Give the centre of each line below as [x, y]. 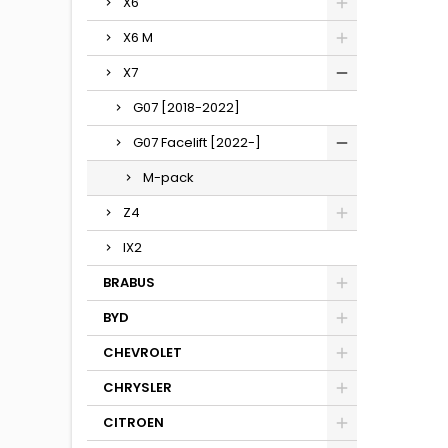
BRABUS [129, 282]
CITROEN [133, 422]
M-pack [168, 177]
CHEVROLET [142, 352]
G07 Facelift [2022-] [197, 142]
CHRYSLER [137, 387]
